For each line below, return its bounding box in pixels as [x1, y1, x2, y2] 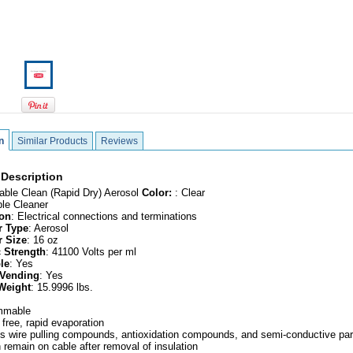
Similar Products [17, 136, 87, 147]
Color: [142, 187, 175, 199]
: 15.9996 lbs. [31, 281, 93, 293]
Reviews [101, 136, 138, 147]
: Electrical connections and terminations [11, 210, 197, 222]
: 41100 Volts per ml [46, 246, 136, 258]
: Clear [175, 187, 205, 199]
